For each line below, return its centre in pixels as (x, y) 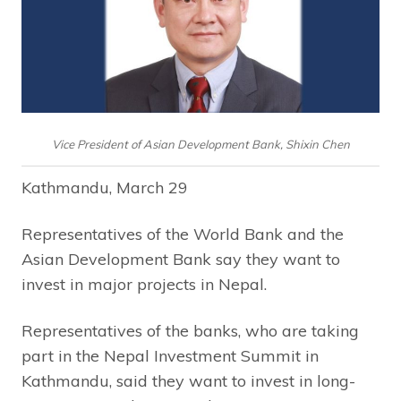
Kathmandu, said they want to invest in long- (188, 381)
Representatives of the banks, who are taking (190, 331)
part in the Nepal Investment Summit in (170, 356)
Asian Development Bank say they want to (181, 260)
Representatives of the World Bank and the (183, 235)
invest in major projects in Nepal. (144, 285)
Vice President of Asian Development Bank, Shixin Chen (200, 144)
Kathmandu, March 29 (105, 188)
